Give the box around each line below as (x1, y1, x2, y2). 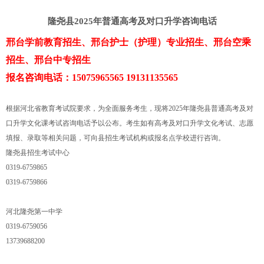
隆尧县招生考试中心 (6, 148, 70, 157)
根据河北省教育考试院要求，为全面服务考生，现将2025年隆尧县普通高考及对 (6, 104, 253, 113)
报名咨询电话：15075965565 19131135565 (6, 72, 178, 82)
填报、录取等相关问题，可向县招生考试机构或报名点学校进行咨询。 (6, 133, 225, 142)
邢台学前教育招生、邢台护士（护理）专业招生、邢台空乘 (6, 37, 251, 47)
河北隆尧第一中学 (6, 207, 62, 216)
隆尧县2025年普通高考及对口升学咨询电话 (47, 16, 217, 26)
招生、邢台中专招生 (6, 54, 91, 65)
